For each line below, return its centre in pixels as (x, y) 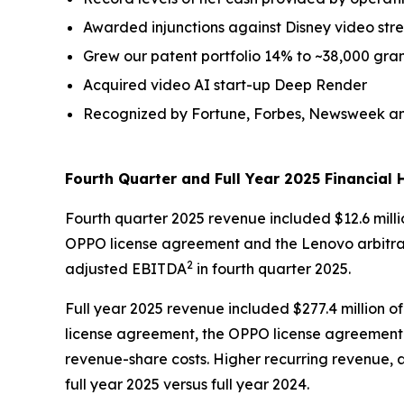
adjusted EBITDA (126, 269)
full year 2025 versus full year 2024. (187, 385)
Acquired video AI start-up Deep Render (225, 85)
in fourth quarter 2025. (272, 269)
